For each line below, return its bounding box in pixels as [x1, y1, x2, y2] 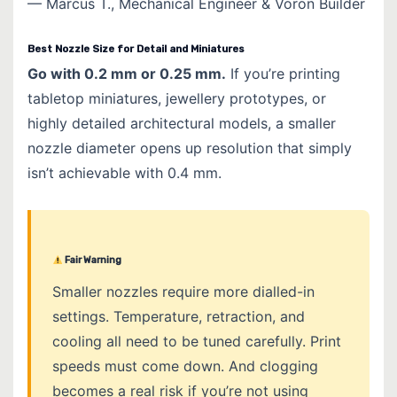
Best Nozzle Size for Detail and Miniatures [27, 43, 245, 56]
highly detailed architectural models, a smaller [27, 114, 336, 133]
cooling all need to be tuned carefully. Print [52, 332, 341, 351]
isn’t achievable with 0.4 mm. [27, 164, 222, 183]
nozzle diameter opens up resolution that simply [27, 139, 352, 158]
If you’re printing [226, 65, 340, 83]
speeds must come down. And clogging [52, 357, 318, 376]
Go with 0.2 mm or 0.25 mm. [27, 65, 226, 83]
